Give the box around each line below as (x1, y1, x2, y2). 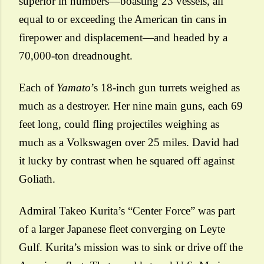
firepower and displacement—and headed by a (19, 31, 227, 44)
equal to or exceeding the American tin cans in (19, 13, 227, 25)
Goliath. (19, 173, 55, 185)
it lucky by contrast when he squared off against (19, 154, 235, 167)
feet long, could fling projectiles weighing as (19, 118, 219, 130)
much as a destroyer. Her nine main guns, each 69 (19, 100, 243, 112)
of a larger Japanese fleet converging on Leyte (19, 223, 225, 235)
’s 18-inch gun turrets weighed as (91, 81, 240, 94)
